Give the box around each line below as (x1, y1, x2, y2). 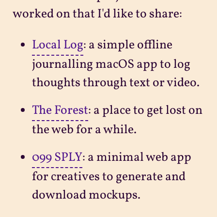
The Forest (31, 102, 88, 119)
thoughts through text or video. (31, 74, 200, 92)
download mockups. (31, 187, 140, 204)
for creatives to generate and (31, 169, 186, 186)
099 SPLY (31, 149, 82, 167)
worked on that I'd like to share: (12, 6, 182, 23)
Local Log (31, 36, 83, 54)
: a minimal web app (82, 149, 191, 167)
